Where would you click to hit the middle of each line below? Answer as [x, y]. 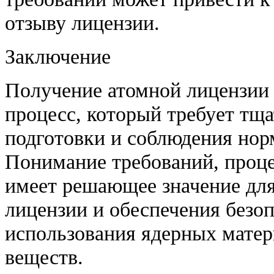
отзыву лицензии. [82, 22]
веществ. [44, 257]
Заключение [58, 56]
